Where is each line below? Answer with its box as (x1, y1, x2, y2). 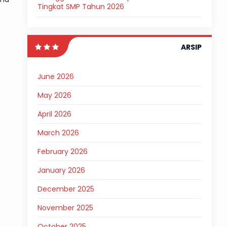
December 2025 (37, 184, 94, 194)
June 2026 (37, 71, 74, 82)
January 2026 (37, 165, 85, 175)
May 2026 (37, 90, 71, 100)
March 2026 (37, 128, 79, 138)
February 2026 (37, 146, 88, 157)
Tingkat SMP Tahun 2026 (37, 2, 124, 12)
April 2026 (37, 109, 71, 119)
